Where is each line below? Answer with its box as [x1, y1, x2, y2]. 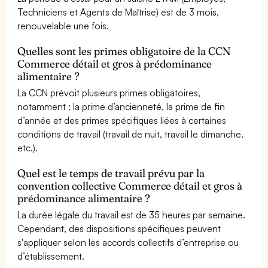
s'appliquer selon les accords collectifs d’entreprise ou [17, 236, 239, 248]
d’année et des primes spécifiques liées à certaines [17, 114, 227, 126]
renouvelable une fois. [17, 19, 109, 32]
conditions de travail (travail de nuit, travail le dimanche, [17, 127, 244, 140]
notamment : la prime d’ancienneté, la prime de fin [17, 100, 226, 112]
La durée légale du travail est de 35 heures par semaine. [17, 208, 246, 221]
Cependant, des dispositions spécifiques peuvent [17, 222, 221, 234]
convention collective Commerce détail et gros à [17, 178, 243, 193]
